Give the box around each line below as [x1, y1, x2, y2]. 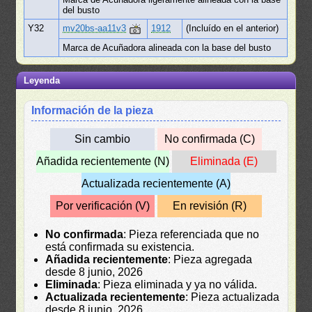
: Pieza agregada [168, 253, 253, 265]
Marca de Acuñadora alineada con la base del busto [63, 42, 272, 53]
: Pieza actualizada [185, 290, 280, 303]
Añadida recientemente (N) [36, 155, 169, 167]
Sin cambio [75, 132, 130, 145]
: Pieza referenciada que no [123, 228, 260, 240]
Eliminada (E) [190, 155, 258, 167]
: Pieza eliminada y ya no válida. [97, 278, 258, 290]
